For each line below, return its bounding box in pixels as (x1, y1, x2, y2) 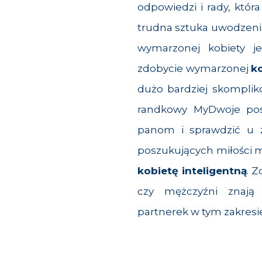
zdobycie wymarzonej (137, 62, 251, 74)
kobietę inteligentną (137, 164, 247, 177)
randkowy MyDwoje (137, 103, 240, 115)
